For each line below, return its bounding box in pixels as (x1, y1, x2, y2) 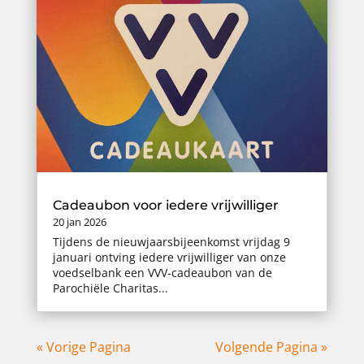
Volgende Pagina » (215, 337, 328, 356)
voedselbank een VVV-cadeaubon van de (52, 264, 272, 280)
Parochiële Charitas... (52, 279, 168, 296)
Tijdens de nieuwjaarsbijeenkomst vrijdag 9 (52, 233, 290, 249)
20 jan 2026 (52, 214, 106, 229)
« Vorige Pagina (36, 337, 131, 356)
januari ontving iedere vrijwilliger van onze (52, 249, 286, 265)
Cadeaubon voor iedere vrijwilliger (52, 197, 279, 213)
